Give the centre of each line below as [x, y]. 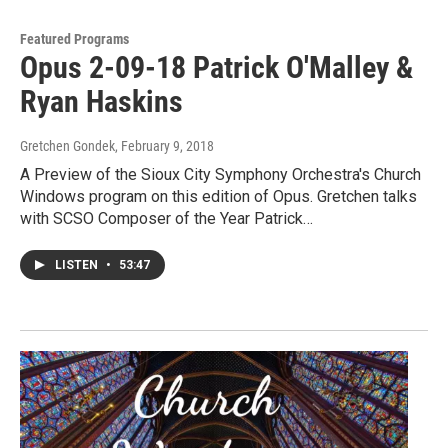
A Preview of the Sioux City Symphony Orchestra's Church [220, 175]
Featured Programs [74, 39]
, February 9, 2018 [164, 146]
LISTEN [78, 265]
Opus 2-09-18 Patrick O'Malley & [216, 68]
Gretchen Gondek [67, 146]
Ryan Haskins [101, 102]
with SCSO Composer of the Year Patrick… [166, 219]
